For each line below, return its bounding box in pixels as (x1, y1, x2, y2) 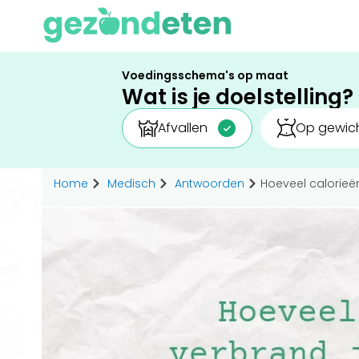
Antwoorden (175, 175, 244, 192)
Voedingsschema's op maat (122, 67, 288, 83)
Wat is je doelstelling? (122, 83, 353, 111)
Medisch (107, 175, 155, 192)
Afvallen (157, 119, 208, 137)
